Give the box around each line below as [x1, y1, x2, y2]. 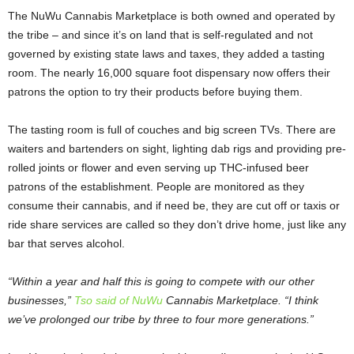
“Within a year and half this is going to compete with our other [8, 275, 314, 288]
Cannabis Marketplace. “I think [163, 294, 318, 307]
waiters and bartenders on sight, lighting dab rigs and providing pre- [8, 142, 346, 156]
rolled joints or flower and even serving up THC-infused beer [8, 161, 309, 175]
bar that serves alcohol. [8, 237, 128, 250]
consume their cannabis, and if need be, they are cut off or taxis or [8, 199, 340, 213]
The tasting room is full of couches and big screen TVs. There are [8, 123, 336, 137]
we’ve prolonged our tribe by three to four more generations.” [8, 313, 314, 326]
